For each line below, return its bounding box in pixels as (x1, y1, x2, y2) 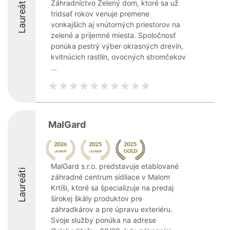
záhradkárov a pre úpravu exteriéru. (51, 205, 172, 214)
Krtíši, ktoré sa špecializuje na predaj (51, 183, 174, 192)
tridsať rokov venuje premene (51, 9, 149, 18)
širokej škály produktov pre (51, 194, 142, 203)
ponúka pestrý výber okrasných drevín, (51, 42, 183, 50)
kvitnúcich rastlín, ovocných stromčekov (51, 52, 186, 61)
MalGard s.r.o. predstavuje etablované (51, 162, 179, 170)
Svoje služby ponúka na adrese (51, 216, 156, 224)
